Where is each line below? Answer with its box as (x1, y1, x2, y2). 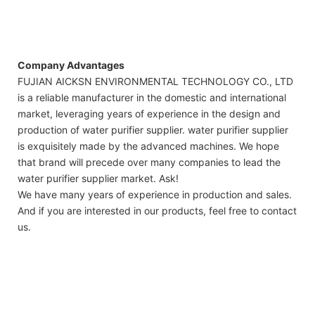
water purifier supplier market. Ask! (18, 172, 179, 185)
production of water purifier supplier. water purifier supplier (18, 124, 288, 136)
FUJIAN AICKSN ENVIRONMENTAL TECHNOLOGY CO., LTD (18, 75, 293, 88)
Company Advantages (18, 59, 124, 72)
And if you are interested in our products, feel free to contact (18, 205, 297, 217)
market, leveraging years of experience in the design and (18, 108, 281, 120)
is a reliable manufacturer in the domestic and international (18, 91, 286, 104)
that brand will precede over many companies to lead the (18, 156, 281, 169)
